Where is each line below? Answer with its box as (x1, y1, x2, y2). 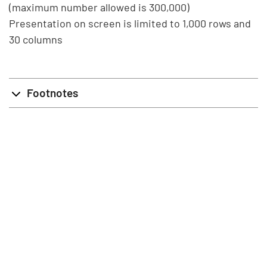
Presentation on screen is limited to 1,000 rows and (9, 16, 251, 30)
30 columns (9, 32, 63, 46)
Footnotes (27, 85, 78, 100)
